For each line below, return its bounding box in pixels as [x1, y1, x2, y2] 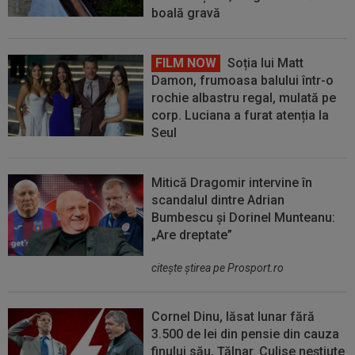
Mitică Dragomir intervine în [151, 175, 313, 191]
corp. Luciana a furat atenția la [151, 108, 330, 124]
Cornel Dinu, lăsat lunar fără [151, 309, 315, 325]
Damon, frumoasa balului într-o [151, 73, 334, 89]
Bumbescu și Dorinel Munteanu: [151, 210, 336, 226]
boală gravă [151, 6, 221, 21]
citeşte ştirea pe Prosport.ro [151, 261, 284, 275]
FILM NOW [155, 55, 217, 71]
